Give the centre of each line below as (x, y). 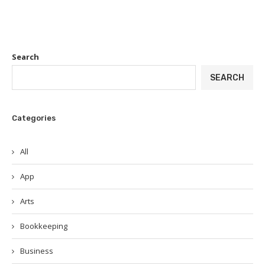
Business (37, 251)
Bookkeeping (44, 226)
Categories (34, 118)
